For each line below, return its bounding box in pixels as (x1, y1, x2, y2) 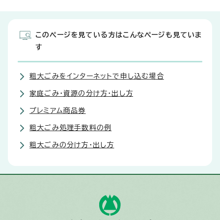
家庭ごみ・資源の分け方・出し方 (29, 90, 133, 97)
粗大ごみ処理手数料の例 (29, 124, 112, 132)
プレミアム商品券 (29, 107, 86, 114)
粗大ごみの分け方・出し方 (29, 141, 114, 149)
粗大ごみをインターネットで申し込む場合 (29, 73, 164, 80)
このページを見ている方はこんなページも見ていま (35, 31, 202, 39)
